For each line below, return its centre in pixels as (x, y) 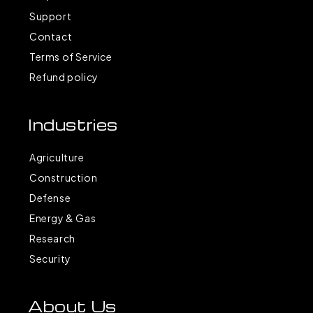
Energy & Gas (63, 218)
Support (51, 16)
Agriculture (57, 157)
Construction (64, 177)
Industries (73, 124)
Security (50, 259)
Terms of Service (71, 57)
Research (52, 238)
